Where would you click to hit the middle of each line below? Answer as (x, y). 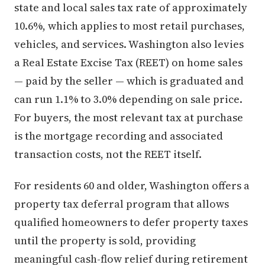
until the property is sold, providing (105, 241)
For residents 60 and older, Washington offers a (132, 186)
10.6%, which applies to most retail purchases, (130, 26)
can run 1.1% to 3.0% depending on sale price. (128, 99)
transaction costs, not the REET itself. (108, 154)
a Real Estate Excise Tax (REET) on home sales (128, 63)
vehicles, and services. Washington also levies (129, 44)
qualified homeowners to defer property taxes (131, 222)
